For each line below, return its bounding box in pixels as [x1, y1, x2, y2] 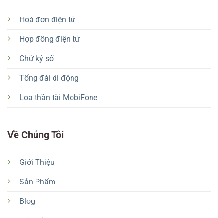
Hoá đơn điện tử [19, 15, 75, 24]
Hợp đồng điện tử [19, 34, 80, 44]
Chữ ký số [19, 54, 54, 63]
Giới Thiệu [19, 157, 54, 167]
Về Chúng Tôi [7, 129, 64, 141]
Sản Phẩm [19, 177, 55, 186]
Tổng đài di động [19, 73, 79, 83]
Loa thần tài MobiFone [19, 92, 97, 102]
